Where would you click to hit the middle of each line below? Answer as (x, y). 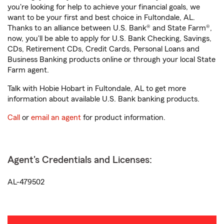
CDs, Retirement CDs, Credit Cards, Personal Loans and (103, 49)
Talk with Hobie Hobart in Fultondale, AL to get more (97, 88)
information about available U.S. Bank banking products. (103, 99)
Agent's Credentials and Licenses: (80, 160)
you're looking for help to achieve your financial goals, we (104, 7)
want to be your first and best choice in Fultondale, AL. (101, 17)
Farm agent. (28, 70)
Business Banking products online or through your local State (111, 59)
